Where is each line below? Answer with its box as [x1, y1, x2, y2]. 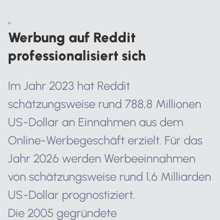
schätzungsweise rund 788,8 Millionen [8, 97, 201, 111]
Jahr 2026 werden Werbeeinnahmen [8, 151, 195, 165]
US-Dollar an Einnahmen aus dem [8, 115, 183, 129]
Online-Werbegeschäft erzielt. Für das [8, 133, 202, 147]
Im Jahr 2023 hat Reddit [8, 79, 130, 93]
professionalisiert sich [8, 47, 146, 64]
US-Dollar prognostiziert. [8, 188, 135, 202]
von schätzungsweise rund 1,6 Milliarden [8, 169, 211, 184]
